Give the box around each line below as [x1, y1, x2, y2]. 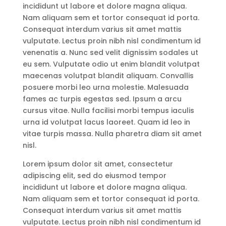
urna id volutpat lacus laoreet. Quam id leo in [22, 117, 190, 127]
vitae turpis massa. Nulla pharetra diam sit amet [22, 129, 202, 139]
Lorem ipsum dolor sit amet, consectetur [22, 159, 173, 169]
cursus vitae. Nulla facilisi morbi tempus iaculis [22, 105, 194, 116]
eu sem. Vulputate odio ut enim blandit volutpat [22, 59, 200, 69]
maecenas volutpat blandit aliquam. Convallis [22, 71, 194, 81]
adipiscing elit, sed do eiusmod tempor [22, 171, 166, 181]
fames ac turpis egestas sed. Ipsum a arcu [22, 94, 182, 104]
